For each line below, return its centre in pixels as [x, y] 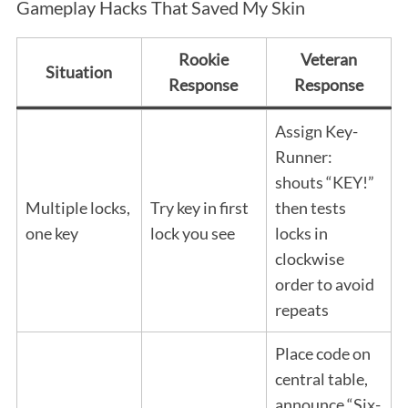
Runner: [303, 156]
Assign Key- [316, 131]
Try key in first [199, 207]
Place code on [322, 353]
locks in [301, 233]
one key [51, 233]
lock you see [192, 233]
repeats [301, 309]
